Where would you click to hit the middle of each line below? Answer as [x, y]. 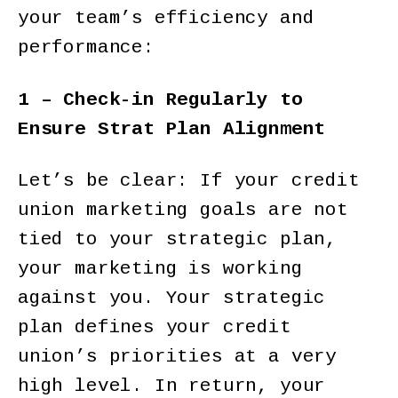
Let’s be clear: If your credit [189, 180]
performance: [86, 48]
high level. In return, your [172, 386]
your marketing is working [160, 268]
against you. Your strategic [172, 298]
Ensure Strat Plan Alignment [177, 129]
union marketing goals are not [183, 210]
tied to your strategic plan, [177, 239]
